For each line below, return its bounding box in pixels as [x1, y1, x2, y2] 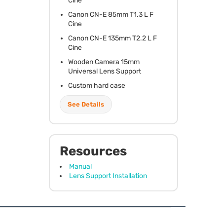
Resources [59, 143, 127, 159]
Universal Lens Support [68, 67, 141, 75]
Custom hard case [68, 81, 125, 90]
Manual [69, 162, 92, 171]
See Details [67, 100, 104, 108]
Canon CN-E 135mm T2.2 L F [68, 34, 157, 42]
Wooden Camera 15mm [68, 57, 140, 66]
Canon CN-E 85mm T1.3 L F [68, 10, 153, 19]
